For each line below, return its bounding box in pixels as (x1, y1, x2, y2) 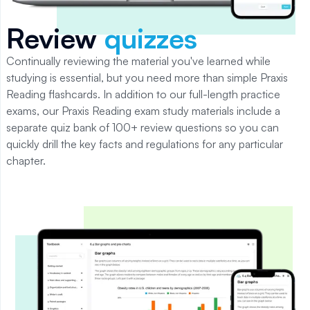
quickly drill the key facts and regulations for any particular (6, 136, 283, 151)
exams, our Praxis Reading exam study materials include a (6, 103, 280, 118)
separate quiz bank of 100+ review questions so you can (6, 120, 279, 134)
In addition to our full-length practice (103, 86, 280, 101)
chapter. (6, 153, 46, 167)
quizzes (104, 20, 197, 55)
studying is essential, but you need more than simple (6, 70, 257, 84)
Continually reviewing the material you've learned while (6, 53, 271, 68)
